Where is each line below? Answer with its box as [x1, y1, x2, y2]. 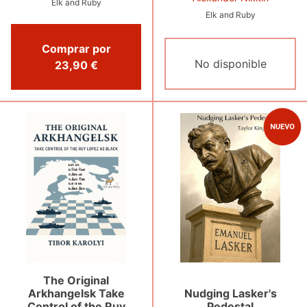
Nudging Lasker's [184, 286, 277, 300]
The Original [43, 273, 109, 288]
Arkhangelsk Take [27, 286, 125, 301]
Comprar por [41, 42, 111, 56]
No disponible [194, 57, 267, 71]
